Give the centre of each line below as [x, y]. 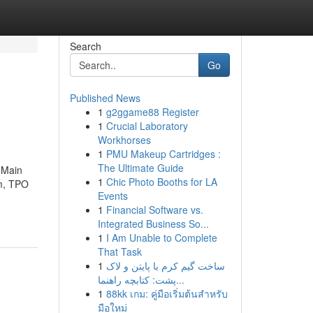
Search [85, 46]
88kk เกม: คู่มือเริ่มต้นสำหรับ [167, 293]
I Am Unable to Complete [161, 238]
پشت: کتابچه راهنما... [180, 279]
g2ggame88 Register [152, 112]
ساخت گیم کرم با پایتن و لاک [165, 265]
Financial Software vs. [154, 210]
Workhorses [124, 140]
